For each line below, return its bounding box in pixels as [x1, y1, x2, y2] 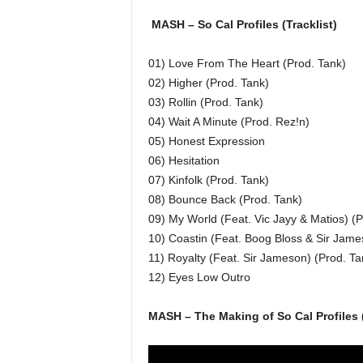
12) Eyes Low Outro [147, 271, 250, 284]
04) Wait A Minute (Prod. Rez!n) [147, 115, 310, 128]
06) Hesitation [147, 154, 220, 167]
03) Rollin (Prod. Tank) [147, 96, 263, 109]
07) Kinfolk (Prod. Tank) [147, 173, 269, 186]
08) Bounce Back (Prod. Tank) [147, 193, 302, 206]
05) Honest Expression [147, 135, 265, 147]
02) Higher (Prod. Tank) [147, 76, 269, 89]
